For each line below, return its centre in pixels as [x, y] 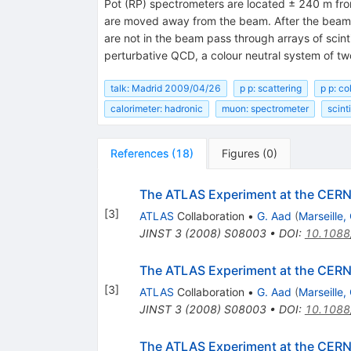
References [139, 154]
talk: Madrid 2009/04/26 [165, 88]
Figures [240, 154]
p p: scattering [270, 88]
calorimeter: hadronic [156, 109]
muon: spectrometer [265, 109]
